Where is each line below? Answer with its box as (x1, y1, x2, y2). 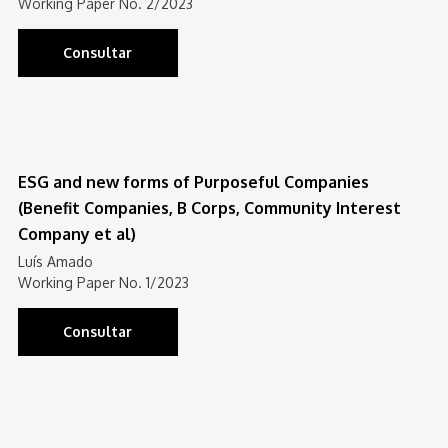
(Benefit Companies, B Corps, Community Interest (17, 198, 401, 218)
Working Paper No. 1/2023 (17, 274, 189, 291)
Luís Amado (17, 253, 93, 270)
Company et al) (17, 224, 136, 244)
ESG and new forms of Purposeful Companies (17, 172, 369, 192)
